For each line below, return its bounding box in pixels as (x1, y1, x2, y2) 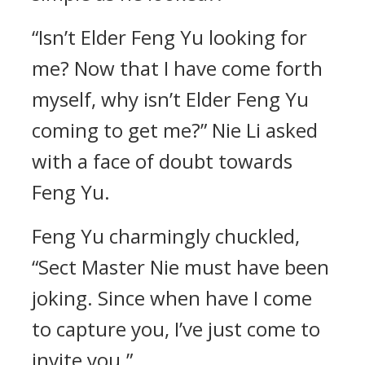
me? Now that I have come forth (32, 55, 323, 81)
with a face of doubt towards (32, 147, 292, 174)
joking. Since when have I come (32, 284, 312, 311)
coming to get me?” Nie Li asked (32, 117, 318, 143)
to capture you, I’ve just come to (32, 315, 320, 342)
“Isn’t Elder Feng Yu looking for (32, 24, 307, 51)
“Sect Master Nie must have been (32, 253, 329, 280)
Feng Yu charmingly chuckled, (32, 222, 300, 249)
